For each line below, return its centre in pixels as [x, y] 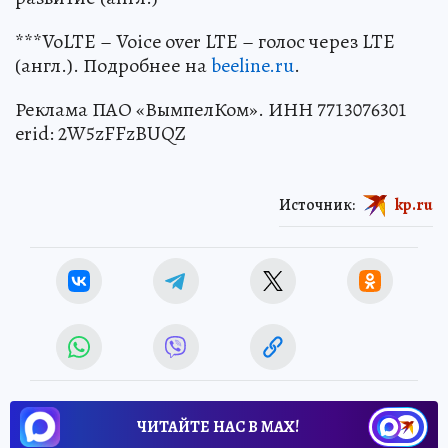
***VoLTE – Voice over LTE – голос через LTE [205, 41]
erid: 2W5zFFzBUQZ [100, 133]
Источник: [317, 204]
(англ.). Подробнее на [113, 65]
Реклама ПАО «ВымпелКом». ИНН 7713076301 [211, 109]
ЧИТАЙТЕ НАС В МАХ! [218, 426]
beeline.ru [252, 65]
